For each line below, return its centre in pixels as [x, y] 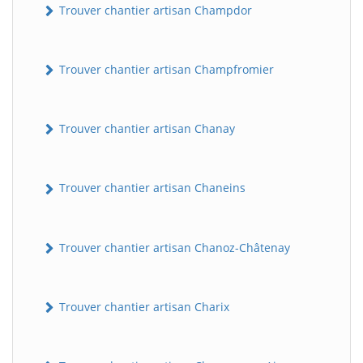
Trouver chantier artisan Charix [143, 306]
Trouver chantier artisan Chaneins [151, 188]
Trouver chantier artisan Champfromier [165, 69]
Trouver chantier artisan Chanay [145, 129]
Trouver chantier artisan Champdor [154, 10]
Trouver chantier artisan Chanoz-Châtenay [173, 247]
